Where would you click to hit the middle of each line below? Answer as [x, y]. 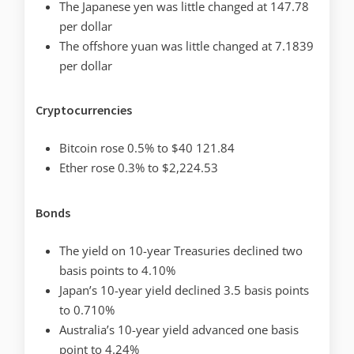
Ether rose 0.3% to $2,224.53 [139, 168]
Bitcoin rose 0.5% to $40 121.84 [147, 148]
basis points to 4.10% [117, 271]
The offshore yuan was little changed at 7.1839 [186, 45]
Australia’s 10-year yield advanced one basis [179, 330]
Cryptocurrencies [84, 110]
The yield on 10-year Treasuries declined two [181, 251]
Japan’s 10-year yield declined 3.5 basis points [184, 290]
